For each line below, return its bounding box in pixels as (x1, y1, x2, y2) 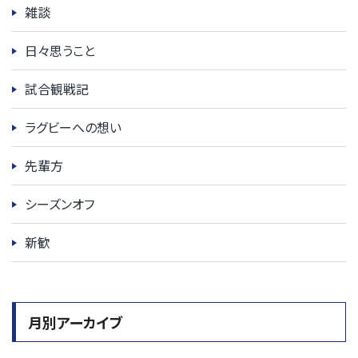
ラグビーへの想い (25, 117, 121, 137)
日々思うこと (25, 40, 95, 60)
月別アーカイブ (28, 311, 123, 332)
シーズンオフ (25, 193, 94, 213)
